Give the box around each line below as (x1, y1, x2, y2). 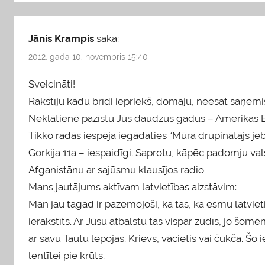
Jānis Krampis (28, 32, 94, 44)
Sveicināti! (28, 78, 75, 91)
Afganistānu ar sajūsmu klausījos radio (28, 164, 204, 176)
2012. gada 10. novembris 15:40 (28, 51, 148, 62)
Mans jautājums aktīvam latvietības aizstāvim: (28, 181, 237, 193)
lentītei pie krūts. (28, 250, 105, 262)
